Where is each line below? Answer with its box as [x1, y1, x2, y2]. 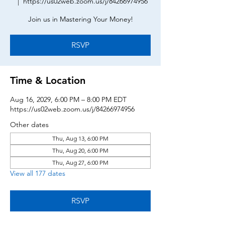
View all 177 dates [10, 169, 65, 178]
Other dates [10, 120, 49, 129]
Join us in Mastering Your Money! [28, 15, 133, 24]
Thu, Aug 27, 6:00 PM [52, 159, 108, 166]
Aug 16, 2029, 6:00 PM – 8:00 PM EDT [10, 95, 127, 104]
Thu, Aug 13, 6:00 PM [52, 135, 108, 142]
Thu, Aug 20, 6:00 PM [52, 147, 108, 154]
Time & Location [10, 74, 85, 86]
